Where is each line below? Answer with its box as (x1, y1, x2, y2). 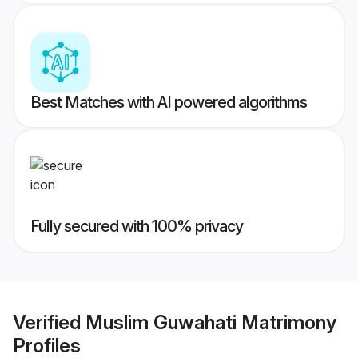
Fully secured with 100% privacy (30, 217, 243, 237)
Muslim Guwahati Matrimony (86, 310, 336, 334)
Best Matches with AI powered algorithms (30, 93, 307, 113)
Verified (13, 310, 86, 334)
